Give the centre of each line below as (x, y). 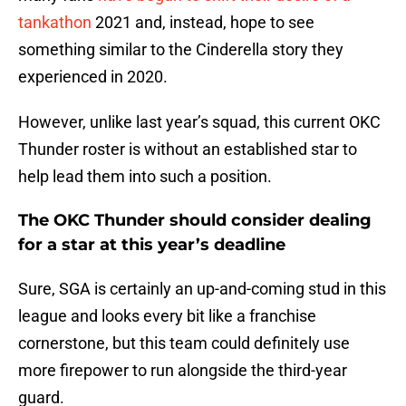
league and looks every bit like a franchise (167, 316)
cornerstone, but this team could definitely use (184, 343)
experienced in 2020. (93, 77)
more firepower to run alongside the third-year (183, 371)
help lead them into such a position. (145, 177)
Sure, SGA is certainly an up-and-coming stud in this (202, 289)
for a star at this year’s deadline (152, 245)
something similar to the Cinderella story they (181, 50)
